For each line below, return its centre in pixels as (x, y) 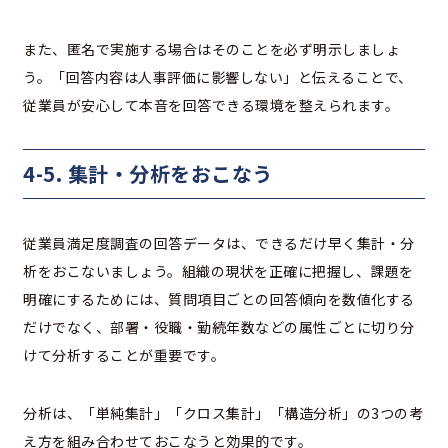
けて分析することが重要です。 (124, 355)
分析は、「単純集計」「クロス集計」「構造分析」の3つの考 (223, 413)
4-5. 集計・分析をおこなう (148, 174)
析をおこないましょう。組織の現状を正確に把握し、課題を (218, 271)
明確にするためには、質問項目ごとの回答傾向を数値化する (219, 299)
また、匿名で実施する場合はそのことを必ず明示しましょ (211, 49)
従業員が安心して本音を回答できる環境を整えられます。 (211, 105)
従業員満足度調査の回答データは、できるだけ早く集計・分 (219, 243)
